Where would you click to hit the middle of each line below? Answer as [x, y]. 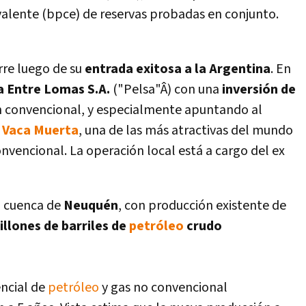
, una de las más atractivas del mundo [186, 130]
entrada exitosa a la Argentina [178, 69]
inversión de [258, 89]
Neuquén [91, 206]
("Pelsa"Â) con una [166, 89]
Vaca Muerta [40, 130]
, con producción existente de [202, 206]
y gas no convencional [163, 288]
